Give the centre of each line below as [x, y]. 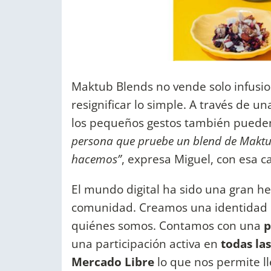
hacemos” [96, 159]
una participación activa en [146, 243]
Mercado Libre [113, 261]
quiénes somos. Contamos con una [168, 225]
